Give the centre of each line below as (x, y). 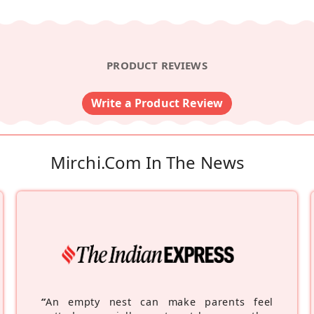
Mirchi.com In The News (148, 162)
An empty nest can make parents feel (159, 301)
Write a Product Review (157, 103)
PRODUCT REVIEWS (157, 66)
